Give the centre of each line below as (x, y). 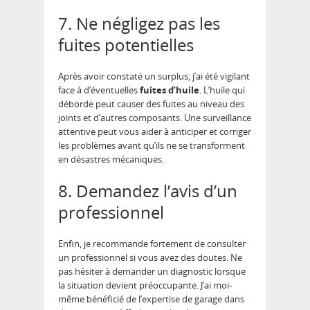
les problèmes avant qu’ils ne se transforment (152, 146)
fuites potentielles (126, 45)
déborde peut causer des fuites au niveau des (151, 104)
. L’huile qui (222, 90)
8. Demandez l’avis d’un (148, 191)
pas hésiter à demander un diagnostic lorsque (152, 272)
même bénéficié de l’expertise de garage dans (151, 299)
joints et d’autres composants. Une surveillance (155, 118)
